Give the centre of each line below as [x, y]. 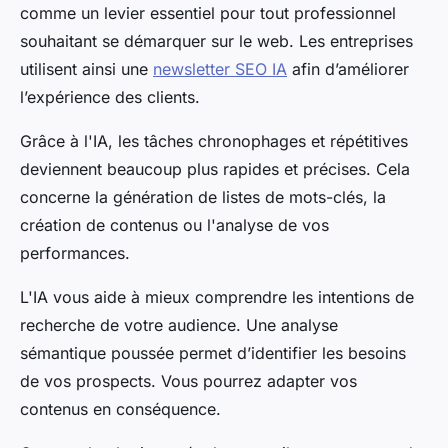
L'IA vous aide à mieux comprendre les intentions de [217, 296]
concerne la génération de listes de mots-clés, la [203, 196]
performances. [75, 252]
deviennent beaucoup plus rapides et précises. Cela [215, 168]
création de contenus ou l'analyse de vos [174, 224]
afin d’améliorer [348, 68]
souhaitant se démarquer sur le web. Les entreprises [216, 40]
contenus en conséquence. [120, 408]
